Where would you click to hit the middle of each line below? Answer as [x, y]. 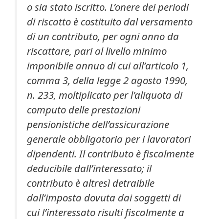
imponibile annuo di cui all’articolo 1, [108, 65]
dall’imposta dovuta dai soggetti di [104, 197]
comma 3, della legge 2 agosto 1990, [107, 80]
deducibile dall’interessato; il [89, 168]
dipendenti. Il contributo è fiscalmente [110, 153]
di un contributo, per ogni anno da [103, 36]
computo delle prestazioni [84, 109]
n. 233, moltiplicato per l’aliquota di [105, 95]
